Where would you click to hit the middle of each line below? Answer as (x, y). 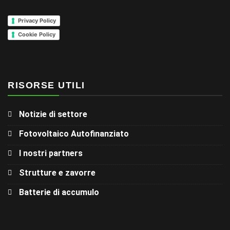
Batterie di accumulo (59, 192)
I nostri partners (51, 153)
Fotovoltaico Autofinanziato (74, 133)
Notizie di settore (53, 114)
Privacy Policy (37, 21)
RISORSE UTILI (46, 85)
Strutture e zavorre (57, 172)
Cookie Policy (37, 35)
